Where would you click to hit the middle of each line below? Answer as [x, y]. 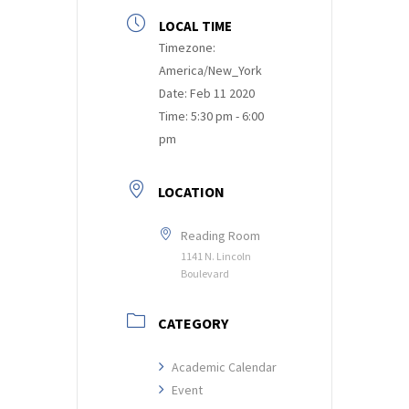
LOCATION [191, 191]
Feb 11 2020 [222, 93]
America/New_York [210, 70]
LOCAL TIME [195, 26]
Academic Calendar [224, 367]
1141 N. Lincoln [216, 256]
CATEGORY [193, 323]
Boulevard [205, 273]
